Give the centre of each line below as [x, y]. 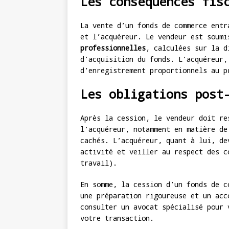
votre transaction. [117, 218]
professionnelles [113, 48]
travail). [99, 163]
